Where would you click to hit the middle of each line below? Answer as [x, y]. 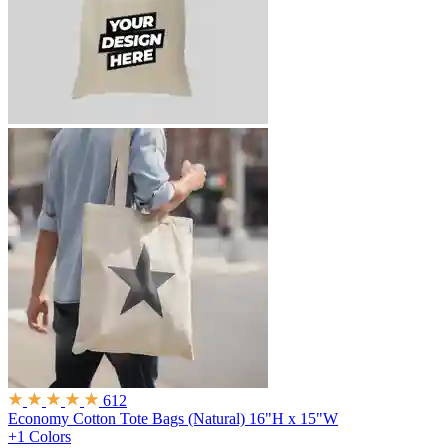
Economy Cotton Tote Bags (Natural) [126, 419]
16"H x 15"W [293, 419]
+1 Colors [39, 437]
